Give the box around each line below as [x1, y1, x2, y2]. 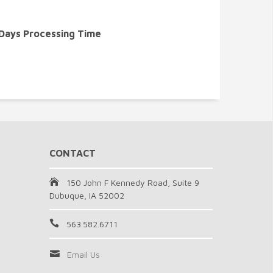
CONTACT [49, 147, 96, 158]
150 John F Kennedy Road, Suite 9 [66, 177, 199, 188]
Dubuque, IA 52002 [49, 190, 124, 200]
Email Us [66, 249, 100, 260]
